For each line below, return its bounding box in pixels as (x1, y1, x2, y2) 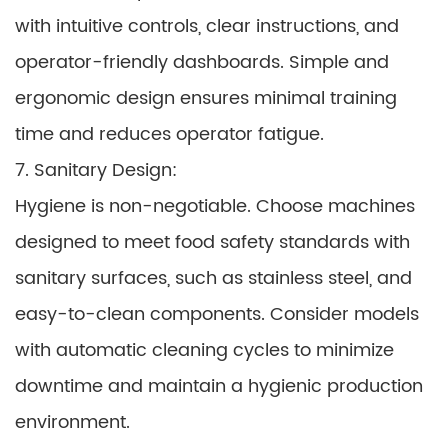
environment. (15, 408, 130, 437)
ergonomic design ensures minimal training (15, 84, 397, 113)
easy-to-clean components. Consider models (15, 300, 419, 329)
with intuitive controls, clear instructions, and (15, 12, 399, 41)
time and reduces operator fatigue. (15, 120, 324, 149)
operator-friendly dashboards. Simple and (15, 48, 389, 77)
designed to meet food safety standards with (15, 228, 410, 257)
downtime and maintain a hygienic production (15, 372, 423, 401)
